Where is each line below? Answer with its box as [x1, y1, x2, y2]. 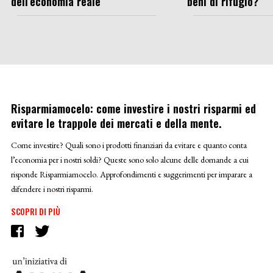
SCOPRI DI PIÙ [10, 205, 60, 218]
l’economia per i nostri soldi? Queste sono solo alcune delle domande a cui [10, 154, 249, 165]
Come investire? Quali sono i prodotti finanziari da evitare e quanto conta [10, 139, 247, 151]
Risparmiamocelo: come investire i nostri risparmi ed [10, 100, 256, 116]
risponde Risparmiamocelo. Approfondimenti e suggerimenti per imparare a [10, 168, 252, 180]
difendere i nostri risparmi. [10, 183, 93, 194]
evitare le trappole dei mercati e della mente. [10, 115, 221, 131]
